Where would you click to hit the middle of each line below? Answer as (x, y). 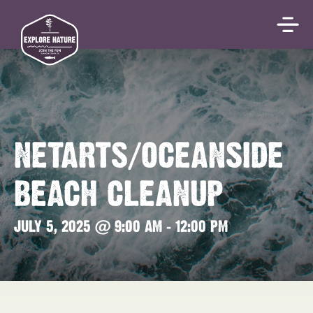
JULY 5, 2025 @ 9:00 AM (88, 227)
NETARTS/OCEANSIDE (149, 158)
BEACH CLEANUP (118, 196)
